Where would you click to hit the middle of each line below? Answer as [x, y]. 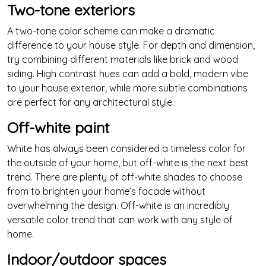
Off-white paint [58, 127]
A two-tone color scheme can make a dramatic [111, 31]
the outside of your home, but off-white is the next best [128, 163]
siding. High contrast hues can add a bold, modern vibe [128, 74]
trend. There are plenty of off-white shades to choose [125, 177]
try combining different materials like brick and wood [123, 59]
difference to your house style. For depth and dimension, [131, 45]
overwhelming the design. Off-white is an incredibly [118, 205]
